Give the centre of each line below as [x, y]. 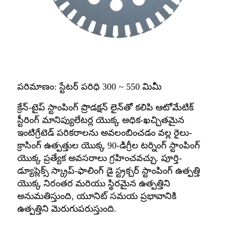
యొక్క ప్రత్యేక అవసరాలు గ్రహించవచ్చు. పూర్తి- [100, 158]
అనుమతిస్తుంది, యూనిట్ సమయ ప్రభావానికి [97, 196]
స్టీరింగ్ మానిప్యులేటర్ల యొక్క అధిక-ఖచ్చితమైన [101, 120]
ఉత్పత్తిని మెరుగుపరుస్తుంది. [67, 209]
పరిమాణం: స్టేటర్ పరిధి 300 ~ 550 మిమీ [89, 87]
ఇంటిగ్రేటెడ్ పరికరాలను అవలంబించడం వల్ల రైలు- [105, 133]
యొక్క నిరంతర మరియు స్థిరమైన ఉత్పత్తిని [94, 184]
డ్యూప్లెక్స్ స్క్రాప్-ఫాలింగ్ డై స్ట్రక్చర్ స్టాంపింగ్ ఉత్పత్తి [109, 171]
